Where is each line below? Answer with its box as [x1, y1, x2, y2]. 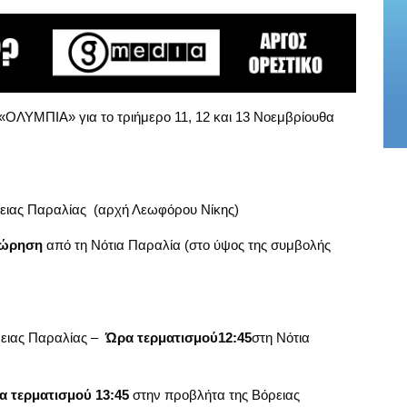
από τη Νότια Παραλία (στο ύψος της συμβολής [42, 236, 331, 253]
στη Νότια [251, 329, 310, 345]
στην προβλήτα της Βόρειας [128, 386, 300, 402]
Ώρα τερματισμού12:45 [104, 329, 252, 345]
